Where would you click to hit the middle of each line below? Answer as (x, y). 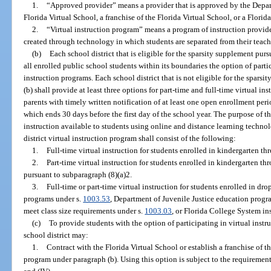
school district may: (56, 235)
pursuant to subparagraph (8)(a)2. (78, 174)
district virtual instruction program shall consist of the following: (130, 138)
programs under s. (54, 198)
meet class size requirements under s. (84, 211)
